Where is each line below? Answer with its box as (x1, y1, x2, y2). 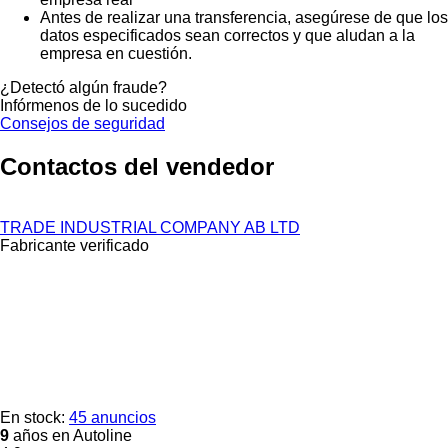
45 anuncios (69, 408, 156, 426)
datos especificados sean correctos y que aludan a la (40, 26, 415, 44)
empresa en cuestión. (40, 44, 192, 62)
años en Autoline (9, 426, 132, 444)
